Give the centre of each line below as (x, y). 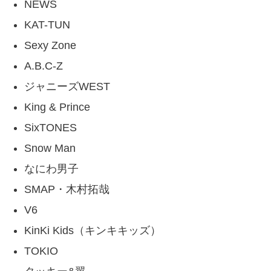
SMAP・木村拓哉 (67, 189)
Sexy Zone (50, 45)
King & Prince (57, 107)
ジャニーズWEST (67, 86)
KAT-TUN (47, 24)
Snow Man (50, 148)
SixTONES (51, 127)
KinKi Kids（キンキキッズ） (93, 230)
